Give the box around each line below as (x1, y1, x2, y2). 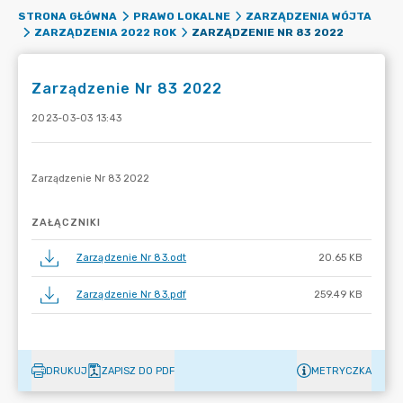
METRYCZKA (311, 364, 372, 377)
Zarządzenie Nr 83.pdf (76, 289, 187, 300)
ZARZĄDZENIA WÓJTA (246, 10, 372, 22)
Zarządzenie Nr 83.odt (76, 252, 187, 264)
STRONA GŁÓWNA (18, 10, 117, 22)
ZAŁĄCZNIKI (31, 217, 101, 228)
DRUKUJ (46, 364, 87, 377)
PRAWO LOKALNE (132, 10, 230, 22)
